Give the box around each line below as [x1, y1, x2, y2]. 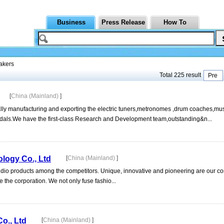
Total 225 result [159, 71, 201, 78]
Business [56, 18, 85, 26]
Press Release [101, 18, 145, 26]
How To [163, 18, 186, 26]
